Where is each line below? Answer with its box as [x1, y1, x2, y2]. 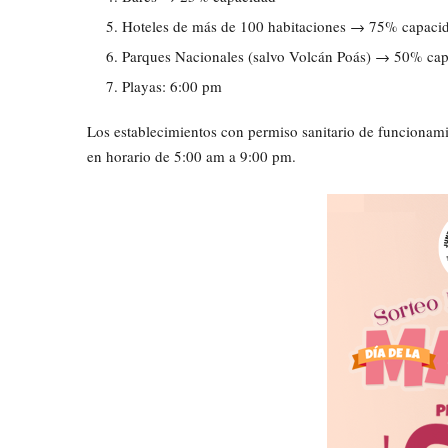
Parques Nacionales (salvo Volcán [122, 46, 337, 67]
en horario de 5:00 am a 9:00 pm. [87, 146, 296, 167]
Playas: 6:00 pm [122, 76, 222, 97]
